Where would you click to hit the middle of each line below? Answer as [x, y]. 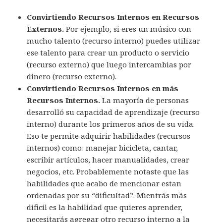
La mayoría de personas [145, 100]
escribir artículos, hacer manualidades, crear [108, 160]
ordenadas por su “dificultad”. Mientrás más [107, 195]
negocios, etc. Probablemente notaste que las [108, 172]
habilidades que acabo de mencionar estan [104, 184]
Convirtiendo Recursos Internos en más [103, 88]
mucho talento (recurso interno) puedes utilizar [114, 41]
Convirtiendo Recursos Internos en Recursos [113, 17]
